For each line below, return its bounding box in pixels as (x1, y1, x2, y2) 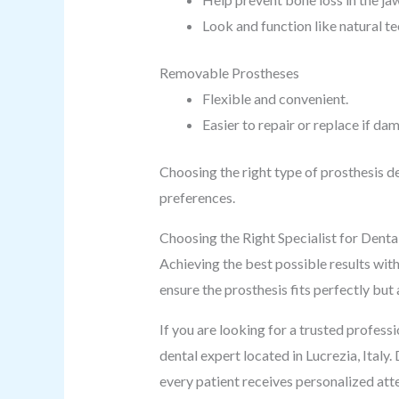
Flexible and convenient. (201, 90, 348, 107)
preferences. (159, 189, 235, 206)
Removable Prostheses (159, 64, 299, 81)
